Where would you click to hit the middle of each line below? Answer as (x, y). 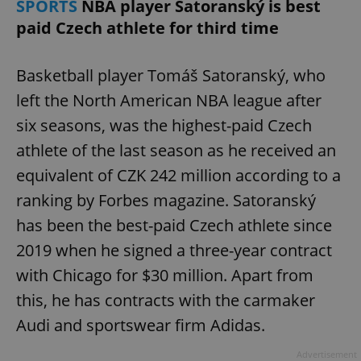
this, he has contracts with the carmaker (166, 300)
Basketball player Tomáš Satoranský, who (171, 75)
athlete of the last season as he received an (176, 150)
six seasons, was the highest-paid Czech (164, 125)
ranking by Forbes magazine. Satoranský (166, 200)
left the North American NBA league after (169, 100)
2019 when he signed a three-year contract (174, 250)
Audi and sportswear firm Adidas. (141, 325)
